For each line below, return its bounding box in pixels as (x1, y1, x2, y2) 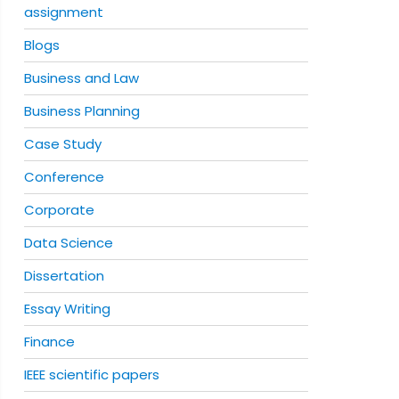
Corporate (23, 200, 94, 219)
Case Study (23, 134, 102, 153)
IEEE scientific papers (23, 365, 159, 384)
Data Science (23, 233, 113, 252)
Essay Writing (23, 299, 110, 318)
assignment (23, 3, 103, 21)
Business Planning (23, 102, 140, 120)
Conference (23, 167, 104, 186)
